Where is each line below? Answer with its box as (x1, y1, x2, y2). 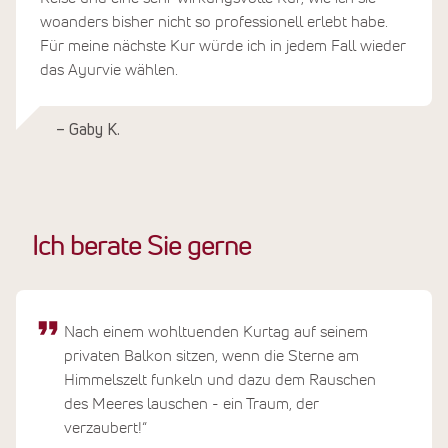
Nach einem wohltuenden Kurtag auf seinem (64, 324, 368, 341)
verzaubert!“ (64, 420, 147, 437)
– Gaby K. (56, 122, 120, 138)
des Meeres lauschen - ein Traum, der (64, 396, 319, 413)
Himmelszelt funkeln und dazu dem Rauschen (64, 372, 376, 389)
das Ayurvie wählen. (40, 61, 178, 78)
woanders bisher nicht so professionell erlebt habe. (40, 13, 388, 30)
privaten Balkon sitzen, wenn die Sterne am (64, 348, 359, 365)
